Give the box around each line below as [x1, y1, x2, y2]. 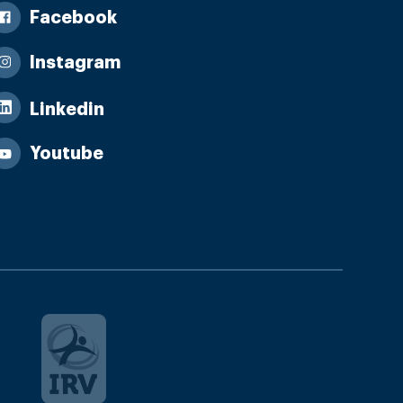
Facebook [29, 9, 117, 27]
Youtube [29, 144, 103, 162]
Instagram [29, 54, 121, 72]
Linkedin [29, 101, 104, 119]
